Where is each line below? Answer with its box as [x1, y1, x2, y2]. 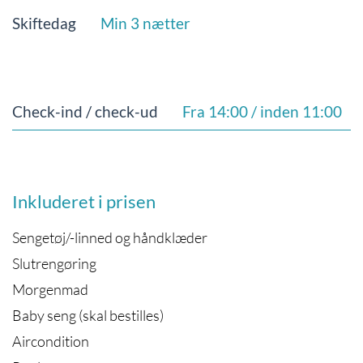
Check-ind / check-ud [11, 102, 158, 121]
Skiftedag [11, 14, 76, 32]
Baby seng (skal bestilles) [12, 306, 164, 324]
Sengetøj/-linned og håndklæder [12, 228, 207, 246]
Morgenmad [12, 280, 88, 298]
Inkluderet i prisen [12, 190, 156, 212]
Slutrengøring [12, 254, 96, 272]
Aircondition [12, 332, 89, 350]
